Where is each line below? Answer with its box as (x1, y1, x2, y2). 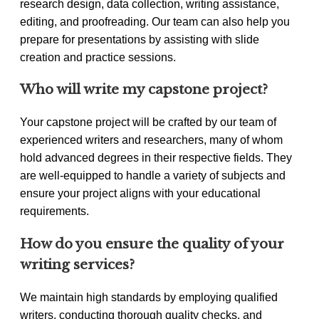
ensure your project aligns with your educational (20, 187, 261, 200)
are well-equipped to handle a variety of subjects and (20, 169, 286, 182)
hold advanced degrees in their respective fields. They (20, 152, 292, 164)
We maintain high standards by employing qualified (20, 291, 278, 303)
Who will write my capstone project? (20, 81, 268, 98)
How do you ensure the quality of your (20, 235, 284, 252)
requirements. (20, 205, 89, 218)
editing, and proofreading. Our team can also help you (20, 15, 290, 28)
